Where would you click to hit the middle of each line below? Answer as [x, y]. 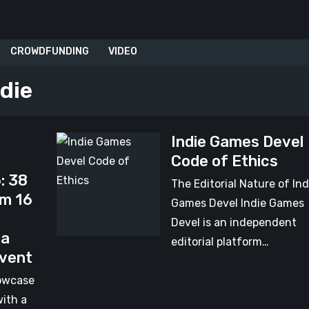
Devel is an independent [233, 222]
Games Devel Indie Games [237, 203]
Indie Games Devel [237, 142]
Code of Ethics [224, 161]
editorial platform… [220, 242]
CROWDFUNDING [50, 51]
